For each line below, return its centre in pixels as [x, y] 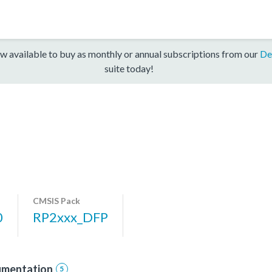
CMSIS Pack [56, 200]
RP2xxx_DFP [70, 217]
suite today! [129, 68]
